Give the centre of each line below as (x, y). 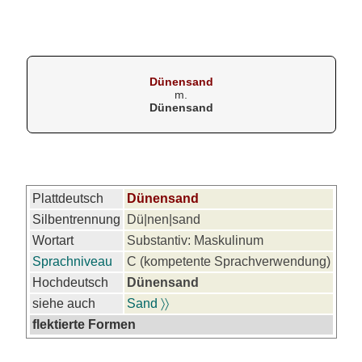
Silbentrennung (76, 219)
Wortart (53, 240)
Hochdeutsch (70, 282)
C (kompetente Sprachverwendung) (228, 261)
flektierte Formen (84, 324)
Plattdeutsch (67, 198)
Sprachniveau (72, 261)
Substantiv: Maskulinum (195, 240)
